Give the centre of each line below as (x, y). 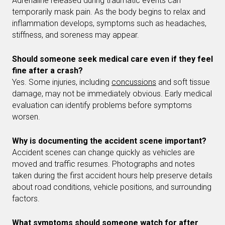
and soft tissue (183, 82)
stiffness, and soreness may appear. (76, 35)
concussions (134, 82)
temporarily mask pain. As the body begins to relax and (109, 12)
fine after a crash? (47, 70)
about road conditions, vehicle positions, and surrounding (112, 187)
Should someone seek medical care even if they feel (113, 59)
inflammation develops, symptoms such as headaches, (109, 23)
